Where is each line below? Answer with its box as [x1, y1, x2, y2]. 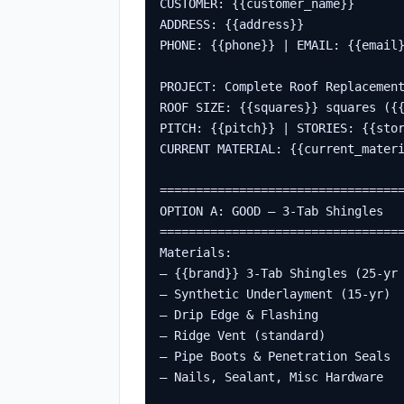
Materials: [160, 245, 232, 260]
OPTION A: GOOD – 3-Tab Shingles [160, 204, 383, 218]
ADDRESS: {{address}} [160, 17, 304, 32]
